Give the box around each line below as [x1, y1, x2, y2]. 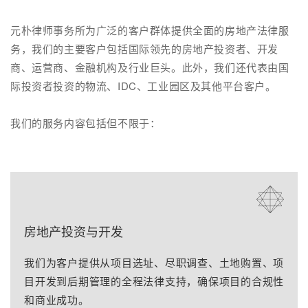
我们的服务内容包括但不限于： [10, 115, 161, 130]
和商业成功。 [24, 292, 89, 307]
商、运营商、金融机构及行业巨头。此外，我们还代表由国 [10, 60, 289, 74]
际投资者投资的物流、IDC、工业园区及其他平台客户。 [10, 78, 276, 93]
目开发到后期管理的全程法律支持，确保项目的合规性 [24, 274, 284, 288]
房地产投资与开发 [24, 225, 123, 239]
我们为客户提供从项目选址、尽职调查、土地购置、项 [24, 255, 284, 269]
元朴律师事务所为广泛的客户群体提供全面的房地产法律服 [10, 23, 289, 37]
